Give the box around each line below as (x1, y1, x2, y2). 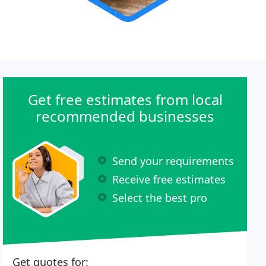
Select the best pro (112, 190, 208, 205)
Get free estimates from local (27, 90, 223, 109)
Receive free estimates (112, 172, 226, 186)
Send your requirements (112, 153, 235, 168)
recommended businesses (36, 106, 215, 126)
